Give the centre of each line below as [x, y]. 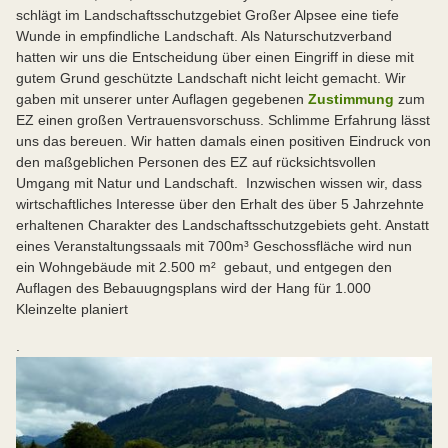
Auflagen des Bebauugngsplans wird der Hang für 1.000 [193, 288]
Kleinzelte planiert [72, 309]
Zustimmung [351, 99]
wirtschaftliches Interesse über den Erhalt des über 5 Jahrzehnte [220, 204]
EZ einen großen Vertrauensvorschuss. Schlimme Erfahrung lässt [223, 120]
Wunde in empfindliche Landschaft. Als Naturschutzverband [204, 36]
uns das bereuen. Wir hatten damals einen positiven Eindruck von [223, 141]
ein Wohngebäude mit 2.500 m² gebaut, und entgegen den [204, 267]
